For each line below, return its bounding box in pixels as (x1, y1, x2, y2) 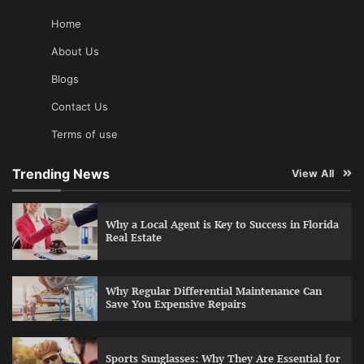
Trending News (12, 166, 110, 182)
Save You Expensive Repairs (105, 297, 246, 312)
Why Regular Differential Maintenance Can (105, 284, 322, 299)
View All (291, 167, 335, 180)
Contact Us (51, 100, 108, 113)
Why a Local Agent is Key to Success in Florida (105, 217, 339, 232)
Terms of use (51, 128, 118, 141)
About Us (51, 45, 99, 58)
